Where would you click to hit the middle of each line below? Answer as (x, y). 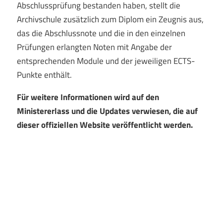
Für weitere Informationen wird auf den (88, 97)
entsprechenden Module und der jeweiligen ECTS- (106, 61)
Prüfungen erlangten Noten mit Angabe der (94, 47)
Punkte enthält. (44, 75)
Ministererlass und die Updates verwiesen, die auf (107, 111)
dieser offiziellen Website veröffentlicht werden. (105, 125)
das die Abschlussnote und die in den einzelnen (101, 33)
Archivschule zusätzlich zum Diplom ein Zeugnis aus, (110, 19)
